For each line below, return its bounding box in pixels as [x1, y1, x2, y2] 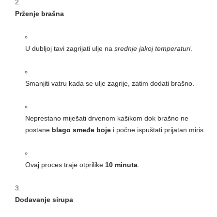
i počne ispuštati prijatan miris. [111, 126, 205, 134]
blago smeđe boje [52, 126, 111, 134]
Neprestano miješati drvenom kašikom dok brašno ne [25, 114, 188, 123]
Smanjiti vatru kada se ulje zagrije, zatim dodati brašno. [25, 79, 194, 88]
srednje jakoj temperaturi [114, 45, 190, 53]
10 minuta [105, 161, 138, 169]
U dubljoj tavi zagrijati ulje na [25, 45, 114, 53]
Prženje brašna [15, 10, 64, 18]
